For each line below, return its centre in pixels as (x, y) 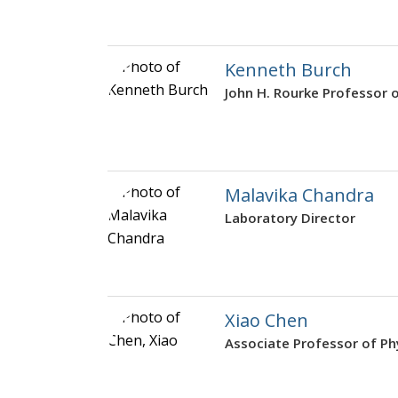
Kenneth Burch (288, 70)
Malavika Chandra (299, 195)
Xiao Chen (267, 321)
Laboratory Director (290, 218)
